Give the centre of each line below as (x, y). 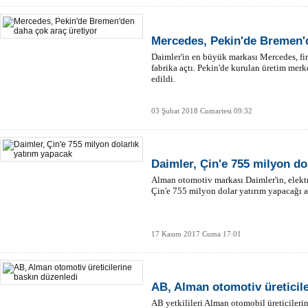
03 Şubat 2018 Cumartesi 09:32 (202, 111)
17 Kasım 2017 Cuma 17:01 (196, 234)
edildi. (163, 79)
